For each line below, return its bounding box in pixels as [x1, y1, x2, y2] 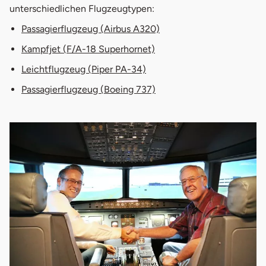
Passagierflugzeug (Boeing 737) [21, 83, 156, 95]
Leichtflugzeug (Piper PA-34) [21, 63, 146, 75]
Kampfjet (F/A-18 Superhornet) [21, 43, 155, 55]
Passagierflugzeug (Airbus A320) [21, 23, 160, 34]
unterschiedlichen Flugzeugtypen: [9, 2, 154, 14]
